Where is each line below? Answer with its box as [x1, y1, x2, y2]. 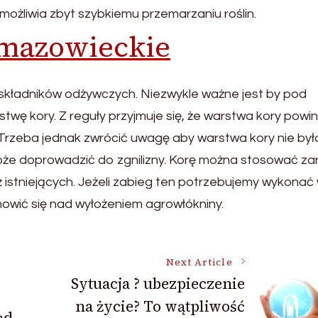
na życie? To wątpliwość [75, 295, 245, 317]
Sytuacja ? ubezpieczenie [70, 273, 245, 294]
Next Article [165, 255, 233, 269]
